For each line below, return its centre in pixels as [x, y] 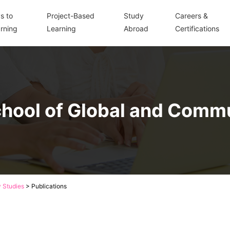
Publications [49, 186]
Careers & [192, 16]
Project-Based [71, 16]
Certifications [197, 28]
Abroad [136, 28]
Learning [62, 28]
